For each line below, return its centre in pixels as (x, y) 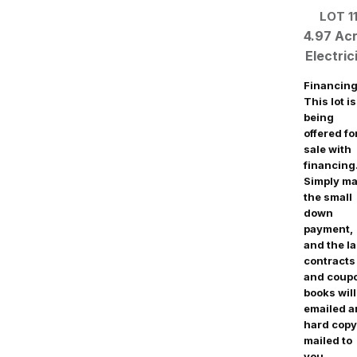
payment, (328, 228)
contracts (330, 260)
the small (328, 196)
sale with (328, 149)
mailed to (328, 340)
